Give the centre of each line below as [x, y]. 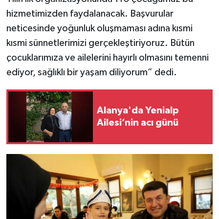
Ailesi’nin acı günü [138, 122]
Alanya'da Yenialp [138, 110]
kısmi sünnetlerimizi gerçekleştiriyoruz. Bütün [100, 43]
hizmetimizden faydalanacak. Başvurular [90, 13]
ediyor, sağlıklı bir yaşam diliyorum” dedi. [91, 72]
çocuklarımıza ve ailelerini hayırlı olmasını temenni [107, 57]
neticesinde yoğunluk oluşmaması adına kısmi [99, 28]
